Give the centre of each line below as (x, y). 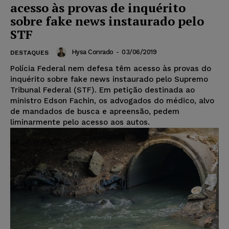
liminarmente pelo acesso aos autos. (80, 122)
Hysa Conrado (92, 52)
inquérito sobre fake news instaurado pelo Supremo (109, 79)
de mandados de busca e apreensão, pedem (95, 111)
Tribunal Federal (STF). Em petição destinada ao (102, 90)
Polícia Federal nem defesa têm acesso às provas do (111, 68)
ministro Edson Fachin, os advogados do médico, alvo (112, 100)
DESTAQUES (29, 52)
